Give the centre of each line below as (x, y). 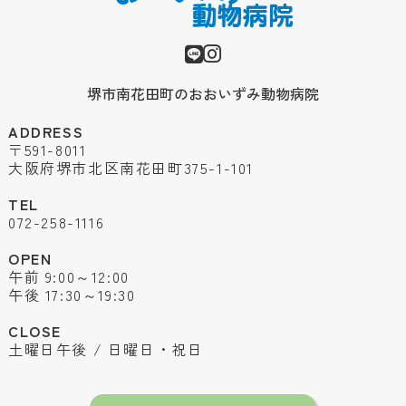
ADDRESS (46, 131)
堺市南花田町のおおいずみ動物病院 (203, 93)
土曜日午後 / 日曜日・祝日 (106, 348)
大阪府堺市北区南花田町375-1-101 (130, 167)
